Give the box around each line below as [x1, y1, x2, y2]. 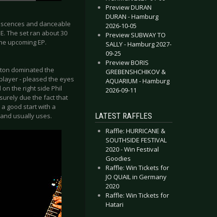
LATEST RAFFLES [95, 111, 152, 121]
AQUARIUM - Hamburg [106, 77, 170, 85]
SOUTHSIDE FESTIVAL [106, 136, 167, 144]
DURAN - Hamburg [106, 12, 158, 21]
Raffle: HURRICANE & [106, 126, 165, 135]
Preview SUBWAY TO [106, 31, 166, 39]
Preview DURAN [106, 3, 152, 12]
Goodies [106, 154, 131, 163]
